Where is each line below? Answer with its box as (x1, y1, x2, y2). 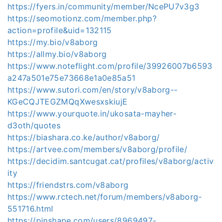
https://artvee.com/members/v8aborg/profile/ (7, 144, 188, 154)
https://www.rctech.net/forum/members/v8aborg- (7, 191, 202, 202)
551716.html (7, 203, 54, 214)
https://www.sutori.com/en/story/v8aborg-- (7, 84, 178, 95)
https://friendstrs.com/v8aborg (7, 179, 129, 190)
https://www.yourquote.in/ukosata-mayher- (7, 108, 177, 118)
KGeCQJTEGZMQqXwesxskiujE (7, 96, 128, 107)
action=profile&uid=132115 (7, 25, 112, 35)
